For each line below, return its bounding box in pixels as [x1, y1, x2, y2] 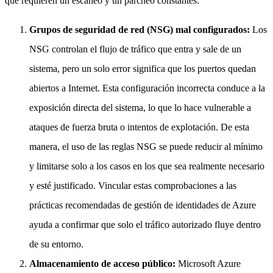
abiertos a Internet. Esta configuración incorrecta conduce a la [29, 82, 265, 93]
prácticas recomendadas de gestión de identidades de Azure [29, 199, 256, 210]
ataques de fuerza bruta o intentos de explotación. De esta [29, 121, 249, 132]
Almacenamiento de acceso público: [29, 258, 175, 269]
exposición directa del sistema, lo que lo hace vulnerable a [29, 102, 251, 113]
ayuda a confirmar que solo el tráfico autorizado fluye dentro [29, 219, 261, 230]
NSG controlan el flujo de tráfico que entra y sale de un [29, 43, 241, 54]
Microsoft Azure [175, 258, 241, 269]
